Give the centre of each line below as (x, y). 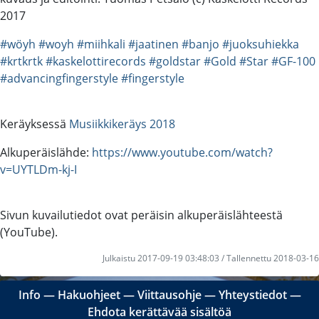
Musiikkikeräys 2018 (122, 124)
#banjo (200, 44)
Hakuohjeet (89, 295)
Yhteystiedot (252, 295)
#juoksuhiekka (261, 44)
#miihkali (101, 44)
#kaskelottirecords (96, 61)
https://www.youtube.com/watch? (182, 152)
